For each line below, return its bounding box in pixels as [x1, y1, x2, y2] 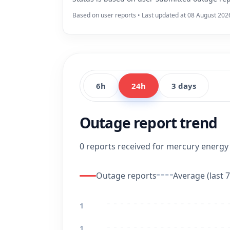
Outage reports [96, 170, 157, 181]
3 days [171, 81, 196, 91]
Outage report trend [80, 113, 218, 132]
